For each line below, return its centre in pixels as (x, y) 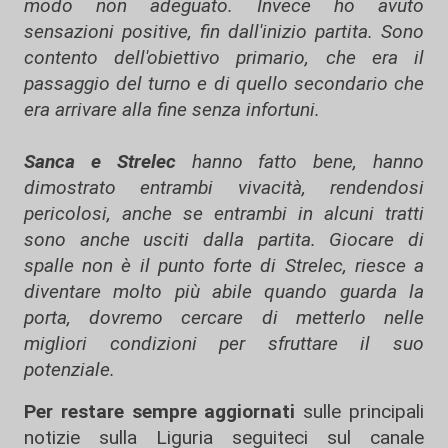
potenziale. (69, 369)
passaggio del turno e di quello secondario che (224, 83)
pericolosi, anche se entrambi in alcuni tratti (224, 213)
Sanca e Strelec (108, 161)
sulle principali (360, 411)
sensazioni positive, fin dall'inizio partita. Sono (224, 31)
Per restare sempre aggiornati (160, 411)
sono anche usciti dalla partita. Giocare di (224, 239)
